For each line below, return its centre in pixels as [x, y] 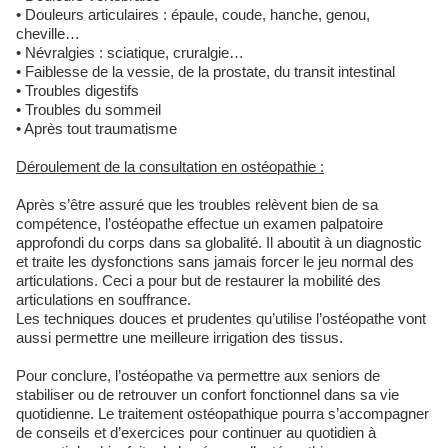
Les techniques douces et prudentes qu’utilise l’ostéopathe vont [221, 318]
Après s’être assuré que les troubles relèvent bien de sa [197, 204]
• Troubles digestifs [77, 90]
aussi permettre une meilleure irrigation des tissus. [179, 337]
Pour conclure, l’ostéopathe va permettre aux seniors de [198, 375]
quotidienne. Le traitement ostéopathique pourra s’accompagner [222, 413]
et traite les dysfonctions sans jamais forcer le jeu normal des [215, 261]
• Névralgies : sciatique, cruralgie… [130, 52]
